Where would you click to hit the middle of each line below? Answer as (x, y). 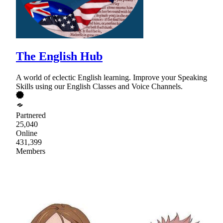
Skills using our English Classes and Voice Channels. (99, 87)
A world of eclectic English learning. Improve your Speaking (111, 78)
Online (27, 133)
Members (31, 151)
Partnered (31, 115)
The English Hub (59, 56)
